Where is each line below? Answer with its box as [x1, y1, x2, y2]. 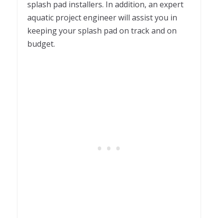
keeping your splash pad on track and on [27, 25, 177, 36]
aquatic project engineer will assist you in [27, 12, 177, 23]
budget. [27, 38, 55, 49]
